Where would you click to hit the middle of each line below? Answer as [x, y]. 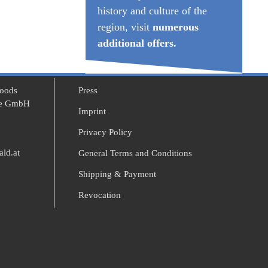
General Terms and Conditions [135, 153]
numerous [175, 27]
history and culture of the [152, 11]
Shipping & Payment [117, 174]
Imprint [92, 111]
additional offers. [137, 43]
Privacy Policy [105, 132]
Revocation [99, 195]
